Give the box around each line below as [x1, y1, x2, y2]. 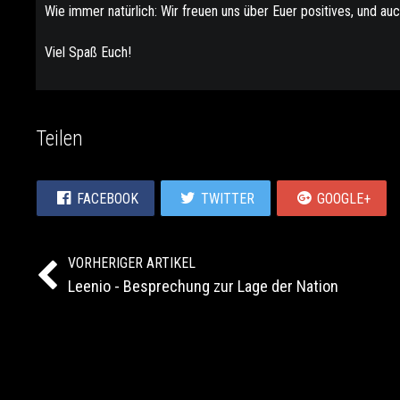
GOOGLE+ [317, 189, 371, 207]
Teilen [36, 127, 83, 151]
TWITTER [201, 189, 254, 207]
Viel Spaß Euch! [45, 44, 131, 61]
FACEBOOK [77, 189, 138, 207]
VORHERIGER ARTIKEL [68, 254, 196, 271]
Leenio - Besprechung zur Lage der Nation [68, 277, 338, 296]
